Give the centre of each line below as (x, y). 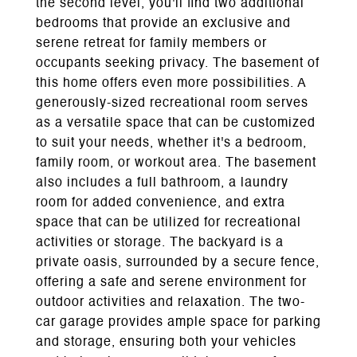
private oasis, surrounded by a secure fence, (178, 263)
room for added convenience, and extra (161, 203)
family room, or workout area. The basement (176, 163)
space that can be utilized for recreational (169, 223)
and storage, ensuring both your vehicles (166, 343)
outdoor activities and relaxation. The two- (171, 303)
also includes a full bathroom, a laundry (162, 183)
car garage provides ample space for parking (178, 323)
